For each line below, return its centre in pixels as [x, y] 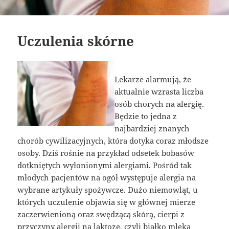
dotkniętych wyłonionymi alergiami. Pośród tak [105, 165]
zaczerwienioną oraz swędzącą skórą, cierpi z [101, 214]
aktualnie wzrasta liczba [159, 92]
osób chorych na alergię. [159, 104]
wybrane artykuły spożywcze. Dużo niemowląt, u [108, 190]
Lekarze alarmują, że [153, 79]
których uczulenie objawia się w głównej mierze [107, 202]
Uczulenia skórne [76, 41]
